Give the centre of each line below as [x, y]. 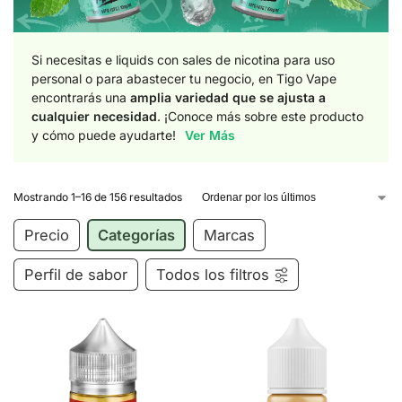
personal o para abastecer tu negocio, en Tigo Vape [184, 78]
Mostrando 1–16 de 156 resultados [98, 197]
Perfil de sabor [76, 274]
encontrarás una [81, 97]
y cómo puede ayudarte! [104, 135]
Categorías [136, 235]
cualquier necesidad [94, 116]
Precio [47, 235]
